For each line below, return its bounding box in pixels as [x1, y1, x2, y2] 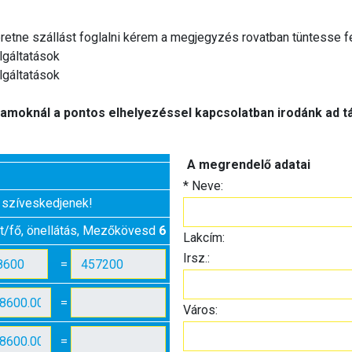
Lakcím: [182, 230, 225, 245]
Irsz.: [182, 251, 210, 266]
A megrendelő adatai [186, 157, 310, 172]
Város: [182, 302, 218, 317]
